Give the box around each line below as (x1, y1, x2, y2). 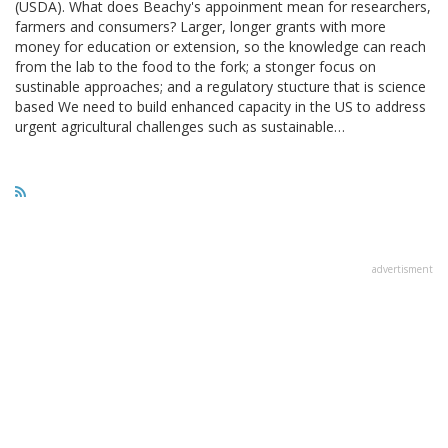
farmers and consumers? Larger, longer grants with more (15, 16, 386, 36)
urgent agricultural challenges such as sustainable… (15, 116, 345, 136)
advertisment (372, 261, 433, 276)
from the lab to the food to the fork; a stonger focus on (15, 56, 376, 76)
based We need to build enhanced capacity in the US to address (15, 96, 426, 116)
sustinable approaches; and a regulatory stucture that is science (15, 76, 426, 96)
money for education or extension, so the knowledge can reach (15, 36, 426, 56)
